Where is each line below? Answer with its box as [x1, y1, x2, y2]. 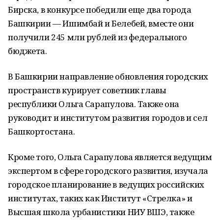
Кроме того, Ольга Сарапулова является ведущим [8, 151, 212, 163]
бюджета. [8, 45, 47, 56]
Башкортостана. [8, 126, 75, 137]
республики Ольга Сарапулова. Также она [8, 98, 180, 110]
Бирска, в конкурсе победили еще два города [8, 4, 192, 15]
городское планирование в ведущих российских [8, 179, 204, 190]
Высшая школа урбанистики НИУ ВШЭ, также [8, 206, 194, 218]
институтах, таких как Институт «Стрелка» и [8, 192, 192, 204]
